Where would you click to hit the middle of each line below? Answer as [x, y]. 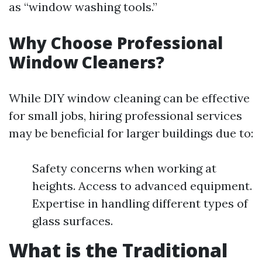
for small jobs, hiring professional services [125, 116]
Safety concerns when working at [124, 168]
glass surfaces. [73, 221]
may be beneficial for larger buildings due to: [131, 133]
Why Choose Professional [116, 43]
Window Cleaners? [87, 62]
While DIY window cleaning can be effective [129, 98]
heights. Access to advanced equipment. [142, 186]
